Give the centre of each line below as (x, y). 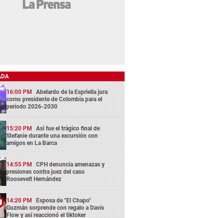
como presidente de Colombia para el (54, 100)
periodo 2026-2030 (32, 107)
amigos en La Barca (32, 143)
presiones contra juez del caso (46, 172)
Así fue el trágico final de (68, 128)
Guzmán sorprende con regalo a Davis (55, 208)
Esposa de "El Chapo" (64, 201)
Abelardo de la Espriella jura (72, 92)
